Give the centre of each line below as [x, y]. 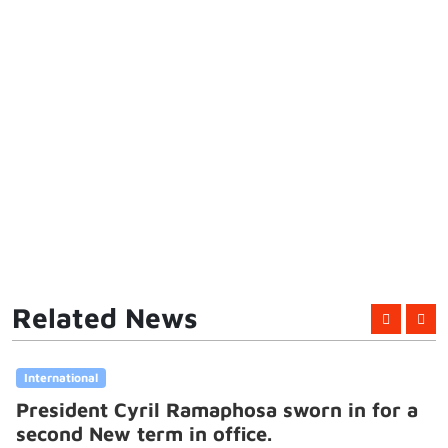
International [56, 377]
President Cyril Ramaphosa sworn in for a [213, 410]
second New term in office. [176, 434]
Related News [105, 317]
